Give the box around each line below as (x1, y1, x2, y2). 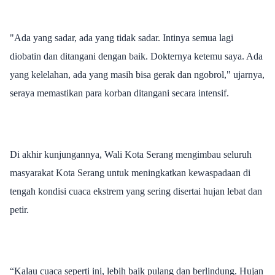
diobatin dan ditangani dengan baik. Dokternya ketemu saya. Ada (10, 50, 263, 61)
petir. (10, 204, 29, 215)
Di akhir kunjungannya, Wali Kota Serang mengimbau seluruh (10, 149, 252, 160)
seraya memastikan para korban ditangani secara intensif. (10, 87, 229, 98)
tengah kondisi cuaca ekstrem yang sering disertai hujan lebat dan (10, 185, 262, 196)
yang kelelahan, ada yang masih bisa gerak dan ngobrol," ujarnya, (10, 69, 265, 80)
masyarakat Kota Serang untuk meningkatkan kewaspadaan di (10, 167, 250, 178)
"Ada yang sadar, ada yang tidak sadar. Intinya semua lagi (10, 32, 233, 43)
